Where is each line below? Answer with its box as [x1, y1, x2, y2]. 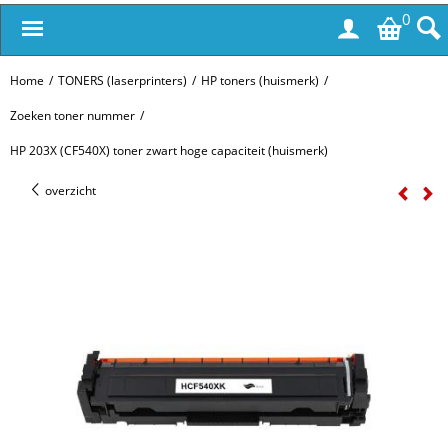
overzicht [42, 182, 96, 199]
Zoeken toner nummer [10, 107, 135, 124]
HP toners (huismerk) [201, 72, 319, 89]
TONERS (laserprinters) [58, 72, 187, 89]
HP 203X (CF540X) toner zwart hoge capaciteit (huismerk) [10, 142, 328, 159]
